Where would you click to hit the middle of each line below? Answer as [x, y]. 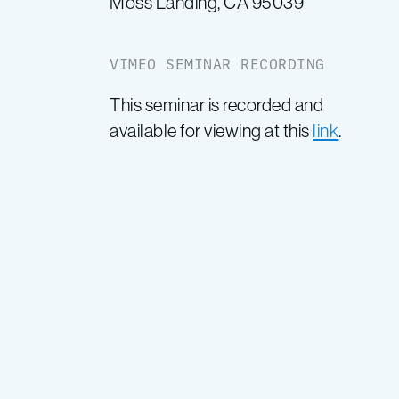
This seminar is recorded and [217, 105]
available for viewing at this [212, 130]
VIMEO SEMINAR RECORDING [217, 64]
